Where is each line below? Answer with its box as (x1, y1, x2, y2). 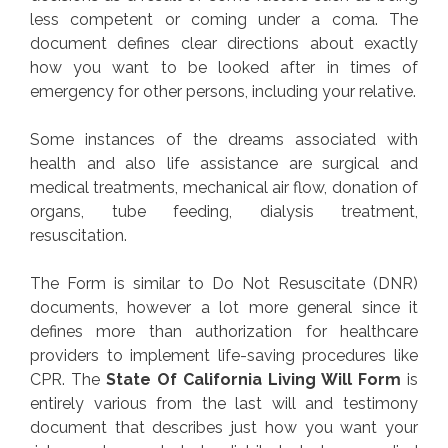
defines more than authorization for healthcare (30, 322, 418, 342)
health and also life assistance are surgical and (30, 154, 418, 174)
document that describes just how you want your (30, 418, 418, 438)
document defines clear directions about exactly (30, 34, 418, 54)
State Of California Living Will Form (106, 370, 401, 390)
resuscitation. (30, 226, 127, 246)
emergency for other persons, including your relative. (30, 82, 416, 102)
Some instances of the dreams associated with (30, 130, 418, 150)
